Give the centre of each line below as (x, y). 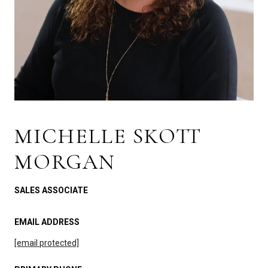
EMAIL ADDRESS (47, 222)
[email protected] (47, 243)
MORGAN (65, 162)
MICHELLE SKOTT (108, 136)
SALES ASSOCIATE (51, 190)
